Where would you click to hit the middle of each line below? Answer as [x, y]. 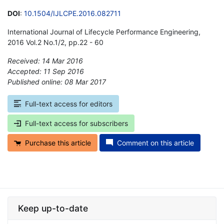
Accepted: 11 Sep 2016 [46, 71]
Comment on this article [155, 142]
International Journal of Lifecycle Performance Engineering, [104, 31]
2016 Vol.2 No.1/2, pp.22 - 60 [55, 42]
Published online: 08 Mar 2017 [57, 81]
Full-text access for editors [69, 103]
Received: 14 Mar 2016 [45, 60]
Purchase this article [58, 142]
